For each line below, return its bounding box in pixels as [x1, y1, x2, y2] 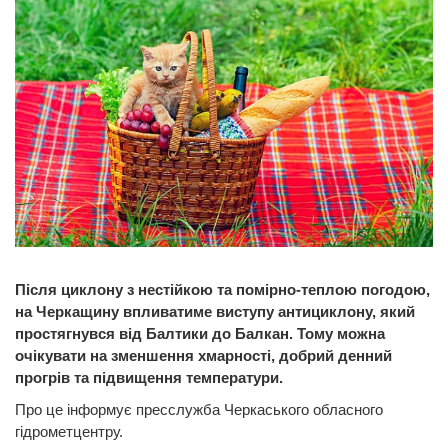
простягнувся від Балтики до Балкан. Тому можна [15, 325, 385, 343]
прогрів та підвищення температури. [15, 369, 283, 387]
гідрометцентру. [15, 423, 123, 441]
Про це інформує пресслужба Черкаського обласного [15, 401, 383, 419]
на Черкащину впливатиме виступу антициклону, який [15, 303, 415, 321]
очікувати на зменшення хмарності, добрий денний [15, 347, 392, 365]
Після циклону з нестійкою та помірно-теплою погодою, [15, 281, 430, 299]
